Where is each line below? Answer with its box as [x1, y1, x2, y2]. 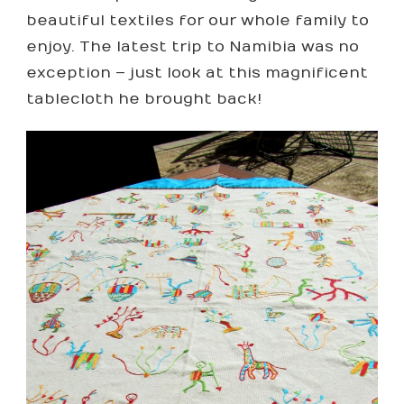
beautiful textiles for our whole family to [26, 12, 369, 31]
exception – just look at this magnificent [26, 64, 368, 83]
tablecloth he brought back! [26, 90, 262, 109]
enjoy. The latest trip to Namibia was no [26, 38, 359, 57]
